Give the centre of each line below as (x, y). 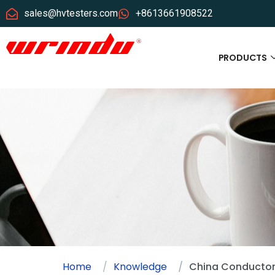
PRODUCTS (242, 57)
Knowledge (140, 267)
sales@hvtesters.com (71, 13)
